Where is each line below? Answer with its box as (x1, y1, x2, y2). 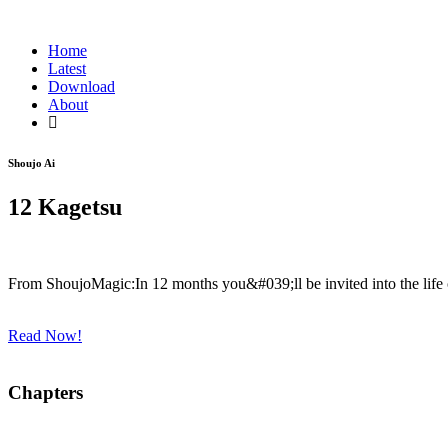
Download (48, 78, 115, 95)
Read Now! (8, 326, 82, 344)
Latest (48, 60, 86, 77)
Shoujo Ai (8, 156, 55, 169)
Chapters (8, 381, 83, 403)
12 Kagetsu (8, 193, 122, 220)
